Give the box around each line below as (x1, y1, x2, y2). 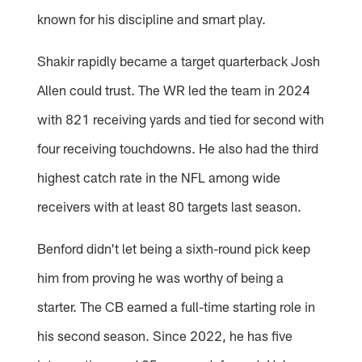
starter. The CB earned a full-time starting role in (37, 298, 316, 315)
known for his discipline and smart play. (37, 11, 267, 27)
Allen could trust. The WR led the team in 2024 (37, 82, 311, 99)
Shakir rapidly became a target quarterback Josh (37, 53, 321, 69)
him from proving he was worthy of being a (37, 269, 284, 286)
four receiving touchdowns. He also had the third (37, 140, 319, 157)
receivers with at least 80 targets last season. (37, 198, 302, 215)
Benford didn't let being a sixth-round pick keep (37, 240, 311, 257)
